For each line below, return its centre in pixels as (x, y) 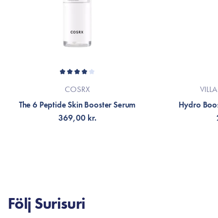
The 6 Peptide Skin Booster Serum (77, 105)
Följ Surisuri (47, 204)
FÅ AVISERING (77, 155)
